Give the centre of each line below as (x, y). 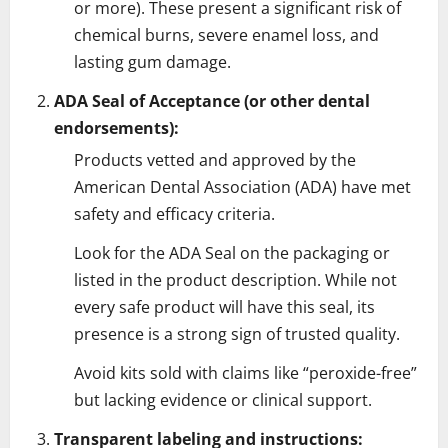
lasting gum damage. (152, 61)
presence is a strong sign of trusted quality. (237, 333)
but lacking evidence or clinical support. (223, 399)
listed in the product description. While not (235, 279)
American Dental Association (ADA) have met (242, 186)
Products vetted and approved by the (215, 159)
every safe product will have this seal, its (224, 306)
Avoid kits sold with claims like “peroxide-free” (245, 372)
